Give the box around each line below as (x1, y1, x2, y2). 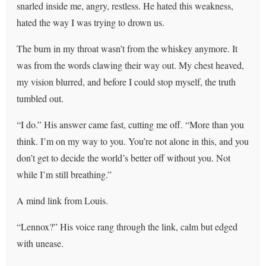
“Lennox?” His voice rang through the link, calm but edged (17, 220, 238, 233)
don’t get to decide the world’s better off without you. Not (17, 151, 231, 164)
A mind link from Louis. (17, 194, 109, 207)
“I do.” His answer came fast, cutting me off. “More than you (17, 118, 245, 131)
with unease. (17, 236, 64, 249)
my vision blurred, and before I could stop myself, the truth (17, 75, 236, 88)
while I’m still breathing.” (17, 167, 112, 180)
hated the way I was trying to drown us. (17, 15, 165, 28)
